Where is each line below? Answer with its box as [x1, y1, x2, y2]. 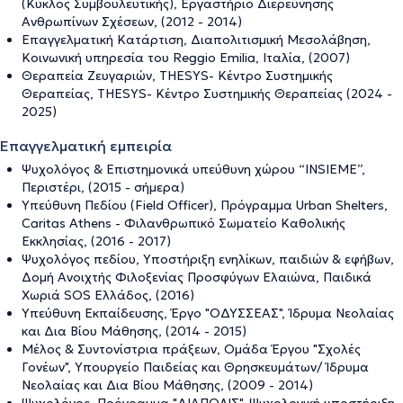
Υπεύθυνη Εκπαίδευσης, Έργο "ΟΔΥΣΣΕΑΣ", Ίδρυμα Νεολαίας [22, 304, 394, 321]
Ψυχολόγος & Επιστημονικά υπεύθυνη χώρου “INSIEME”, [22, 160, 365, 177]
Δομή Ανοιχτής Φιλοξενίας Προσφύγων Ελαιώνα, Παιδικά [22, 268, 372, 285]
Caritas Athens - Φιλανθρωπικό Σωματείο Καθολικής [22, 214, 345, 231]
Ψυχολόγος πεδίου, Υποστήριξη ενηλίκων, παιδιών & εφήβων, [22, 250, 394, 267]
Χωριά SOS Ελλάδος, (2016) [22, 286, 194, 303]
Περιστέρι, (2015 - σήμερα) [22, 178, 184, 195]
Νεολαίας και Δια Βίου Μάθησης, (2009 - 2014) [22, 376, 313, 393]
